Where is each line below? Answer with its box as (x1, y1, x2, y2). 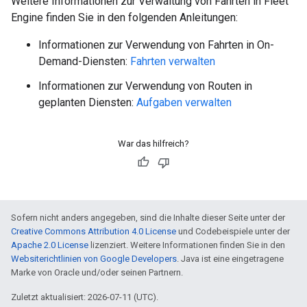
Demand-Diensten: (38, 55, 130, 68)
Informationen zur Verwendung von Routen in (38, 79, 252, 93)
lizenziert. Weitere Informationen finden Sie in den (88, 240, 285, 250)
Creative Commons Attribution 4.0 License (11, 226, 176, 236)
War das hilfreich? (118, 138, 189, 149)
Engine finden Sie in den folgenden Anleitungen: (11, 11, 238, 24)
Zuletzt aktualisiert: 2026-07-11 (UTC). (11, 292, 158, 302)
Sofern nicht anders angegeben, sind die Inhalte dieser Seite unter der (11, 212, 285, 223)
